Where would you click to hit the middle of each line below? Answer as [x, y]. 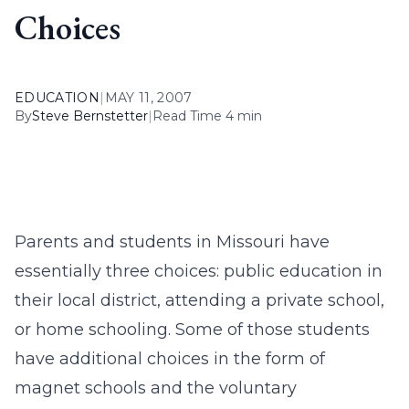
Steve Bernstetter [90, 116]
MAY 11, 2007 [148, 98]
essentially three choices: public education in [199, 271]
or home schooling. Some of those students [192, 330]
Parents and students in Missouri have [172, 242]
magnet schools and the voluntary [156, 388]
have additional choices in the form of [170, 359]
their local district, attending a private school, [199, 300]
